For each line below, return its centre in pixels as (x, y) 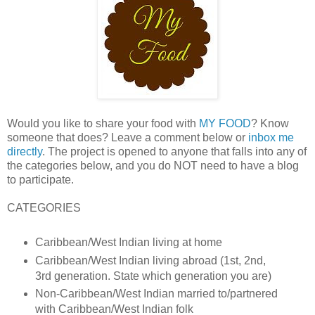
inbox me (271, 137)
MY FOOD (225, 123)
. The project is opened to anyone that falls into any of (174, 151)
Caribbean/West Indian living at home (128, 242)
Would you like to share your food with (103, 123)
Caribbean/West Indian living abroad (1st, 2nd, (150, 260)
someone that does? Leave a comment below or (128, 137)
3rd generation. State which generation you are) (153, 276)
